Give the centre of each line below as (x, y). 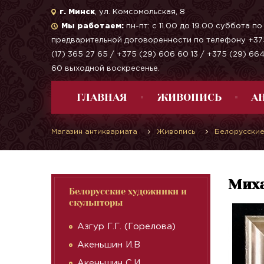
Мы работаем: (93, 26)
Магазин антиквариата (94, 132)
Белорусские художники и (128, 192)
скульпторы (96, 203)
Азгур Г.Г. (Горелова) (126, 227)
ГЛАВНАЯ (102, 97)
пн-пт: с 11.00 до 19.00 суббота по (193, 26)
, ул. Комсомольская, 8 (140, 12)
